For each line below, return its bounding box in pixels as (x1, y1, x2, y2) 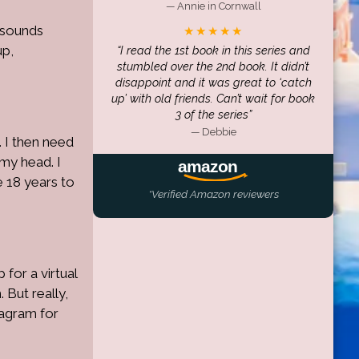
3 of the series (175, 107, 248, 121)
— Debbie (190, 126, 236, 138)
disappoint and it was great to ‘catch (115, 75, 312, 89)
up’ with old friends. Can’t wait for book (111, 91, 315, 105)
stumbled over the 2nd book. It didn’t (117, 59, 309, 73)
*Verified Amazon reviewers (147, 188, 279, 200)
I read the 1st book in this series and (119, 43, 310, 57)
